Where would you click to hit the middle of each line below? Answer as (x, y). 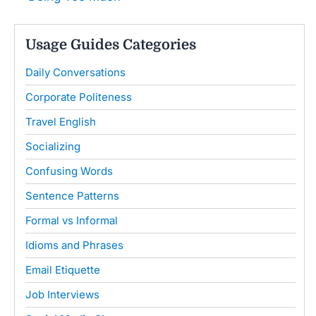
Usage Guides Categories (111, 44)
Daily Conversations (75, 72)
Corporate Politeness (79, 97)
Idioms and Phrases (74, 245)
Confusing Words (69, 171)
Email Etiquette (63, 269)
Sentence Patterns (72, 195)
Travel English (61, 121)
